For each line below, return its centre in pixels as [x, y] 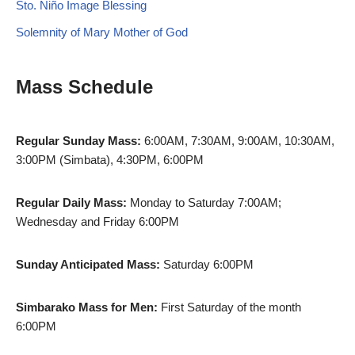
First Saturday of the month [229, 307]
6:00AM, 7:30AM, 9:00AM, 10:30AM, [238, 140]
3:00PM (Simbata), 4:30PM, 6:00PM [110, 159]
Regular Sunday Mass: [78, 140]
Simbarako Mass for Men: [87, 307]
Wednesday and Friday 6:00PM [97, 221]
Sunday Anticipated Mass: [88, 264]
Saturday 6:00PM [207, 264]
